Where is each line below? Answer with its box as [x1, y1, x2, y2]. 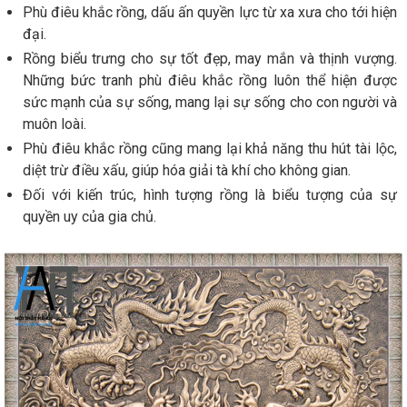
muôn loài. [23, 115, 86, 133]
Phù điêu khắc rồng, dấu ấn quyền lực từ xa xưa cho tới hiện [23, 4, 397, 21]
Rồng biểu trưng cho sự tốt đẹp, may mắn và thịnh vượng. [23, 50, 397, 67]
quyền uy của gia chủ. [23, 208, 156, 225]
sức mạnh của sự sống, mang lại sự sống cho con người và [23, 94, 397, 111]
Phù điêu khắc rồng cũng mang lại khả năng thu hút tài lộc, [23, 140, 397, 157]
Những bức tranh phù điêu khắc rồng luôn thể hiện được [23, 72, 397, 89]
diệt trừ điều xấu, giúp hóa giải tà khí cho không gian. [23, 162, 351, 179]
